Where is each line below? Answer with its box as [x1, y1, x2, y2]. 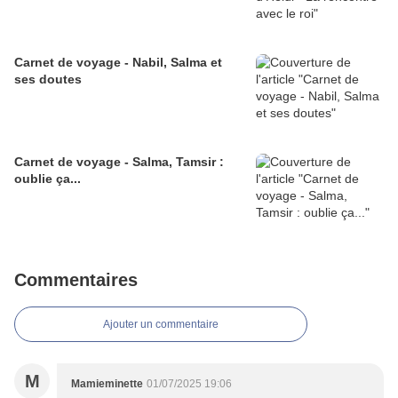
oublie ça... [14, 171, 81, 187]
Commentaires [14, 270, 138, 291]
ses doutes [14, 72, 82, 87]
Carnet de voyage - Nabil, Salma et [14, 55, 222, 70]
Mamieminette [71, 378, 143, 391]
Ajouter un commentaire [103, 318, 219, 331]
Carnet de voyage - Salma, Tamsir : [14, 155, 224, 170]
